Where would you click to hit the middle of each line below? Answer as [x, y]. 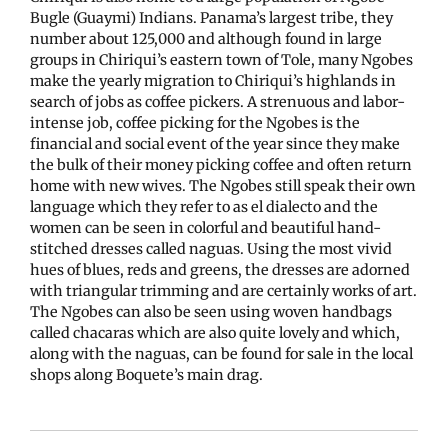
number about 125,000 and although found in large [206, 38]
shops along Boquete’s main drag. [146, 374]
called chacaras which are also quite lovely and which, [215, 332]
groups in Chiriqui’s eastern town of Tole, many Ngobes [221, 59]
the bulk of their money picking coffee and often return [221, 164]
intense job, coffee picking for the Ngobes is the [195, 122]
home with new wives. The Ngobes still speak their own [223, 185]
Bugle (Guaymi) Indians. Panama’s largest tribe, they [211, 17]
